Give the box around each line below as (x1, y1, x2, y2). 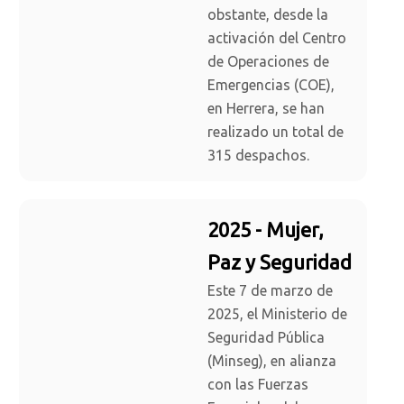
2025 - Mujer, (207, 218, 324, 242)
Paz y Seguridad (207, 251, 352, 274)
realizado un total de (207, 124, 344, 141)
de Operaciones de (207, 53, 329, 70)
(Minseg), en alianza (207, 353, 336, 370)
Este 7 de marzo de (207, 282, 333, 299)
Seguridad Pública (207, 329, 325, 346)
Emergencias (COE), (207, 77, 335, 94)
